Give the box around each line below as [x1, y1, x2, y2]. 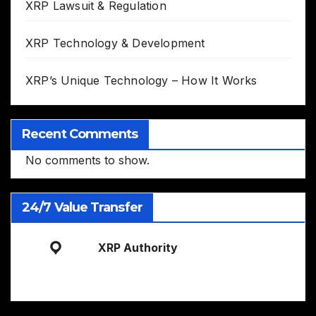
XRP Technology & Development [25, 35, 205, 50]
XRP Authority [98, 240, 178, 255]
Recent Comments [22, 126, 138, 142]
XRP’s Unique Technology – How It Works [25, 73, 257, 87]
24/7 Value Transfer [22, 199, 142, 215]
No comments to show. [25, 152, 150, 167]
